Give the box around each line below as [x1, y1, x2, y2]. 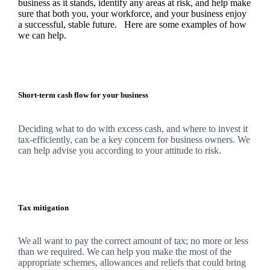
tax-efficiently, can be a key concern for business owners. [17, 134, 237, 145]
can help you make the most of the [101, 246, 231, 257]
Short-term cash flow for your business [17, 90, 148, 100]
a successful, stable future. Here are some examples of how [17, 19, 246, 30]
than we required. [17, 246, 87, 257]
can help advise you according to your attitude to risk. [17, 145, 221, 155]
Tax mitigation [17, 202, 69, 212]
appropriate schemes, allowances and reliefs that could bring [17, 257, 246, 268]
